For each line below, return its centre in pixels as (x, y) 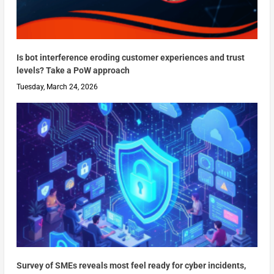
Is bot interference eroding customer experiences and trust (130, 57)
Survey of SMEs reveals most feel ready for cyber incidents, (131, 266)
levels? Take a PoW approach (73, 70)
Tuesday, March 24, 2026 (57, 87)
